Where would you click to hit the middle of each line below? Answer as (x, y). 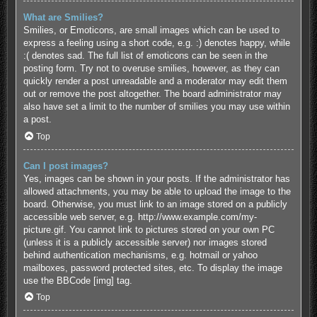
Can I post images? (65, 166)
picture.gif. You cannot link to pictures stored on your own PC (149, 229)
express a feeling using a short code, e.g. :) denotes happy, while (156, 42)
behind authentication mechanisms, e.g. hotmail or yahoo (140, 255)
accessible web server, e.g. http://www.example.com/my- (140, 217)
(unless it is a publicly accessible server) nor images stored (145, 242)
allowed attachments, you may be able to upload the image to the (157, 191)
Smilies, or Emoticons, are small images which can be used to (151, 30)
